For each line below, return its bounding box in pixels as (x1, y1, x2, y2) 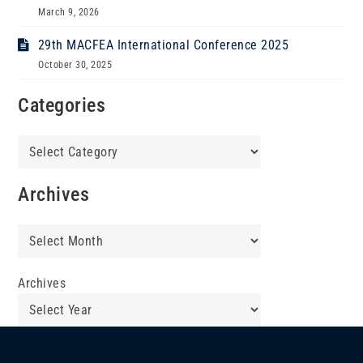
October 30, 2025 (38, 59, 113, 70)
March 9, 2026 (38, 6, 100, 18)
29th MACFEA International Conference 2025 (37, 37, 289, 53)
